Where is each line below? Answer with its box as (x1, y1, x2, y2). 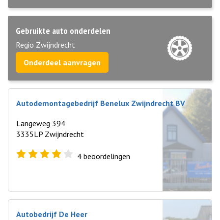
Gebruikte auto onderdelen (16, 25, 110, 36)
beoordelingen (82, 151, 130, 161)
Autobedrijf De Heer (16, 209, 87, 219)
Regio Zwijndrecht (16, 40, 75, 50)
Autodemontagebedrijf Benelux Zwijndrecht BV (16, 98, 185, 108)
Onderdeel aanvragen (24, 57, 101, 67)
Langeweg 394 (16, 118, 65, 128)
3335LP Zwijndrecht (16, 129, 84, 139)
